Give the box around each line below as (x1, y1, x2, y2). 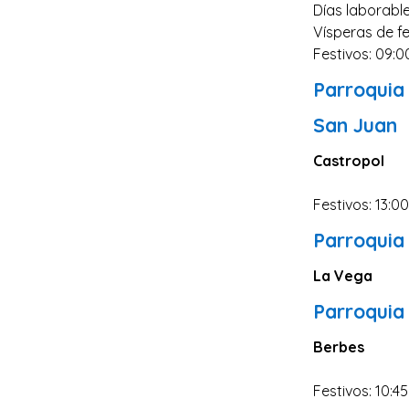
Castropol (313, 152, 385, 170)
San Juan (313, 113, 398, 137)
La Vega (313, 267, 373, 285)
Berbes (313, 338, 365, 356)
